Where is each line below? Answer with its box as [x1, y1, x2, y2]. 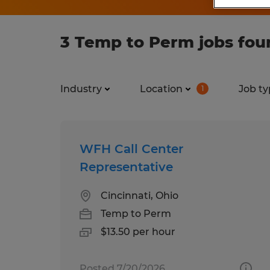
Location [140, 83, 183, 95]
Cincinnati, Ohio [101, 189, 178, 201]
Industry [60, 83, 102, 95]
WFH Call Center [80, 141, 183, 156]
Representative [80, 159, 173, 174]
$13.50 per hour [101, 225, 175, 237]
